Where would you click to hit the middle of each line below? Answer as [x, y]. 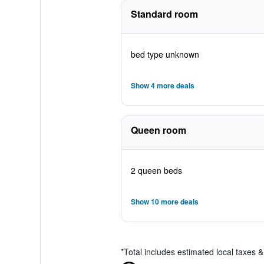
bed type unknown [165, 54]
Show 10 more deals [164, 202]
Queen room [158, 130]
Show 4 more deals [162, 85]
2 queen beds [156, 170]
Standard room [164, 14]
